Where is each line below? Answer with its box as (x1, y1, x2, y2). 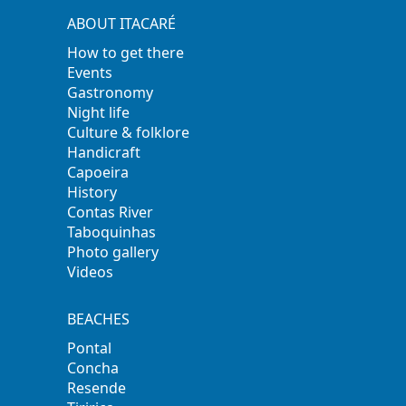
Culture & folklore (67, 122, 190, 143)
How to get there (67, 43, 185, 63)
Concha (67, 358, 120, 379)
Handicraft (67, 142, 141, 163)
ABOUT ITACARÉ (67, 14, 177, 34)
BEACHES (67, 309, 130, 330)
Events (67, 63, 113, 83)
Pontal (67, 338, 112, 359)
